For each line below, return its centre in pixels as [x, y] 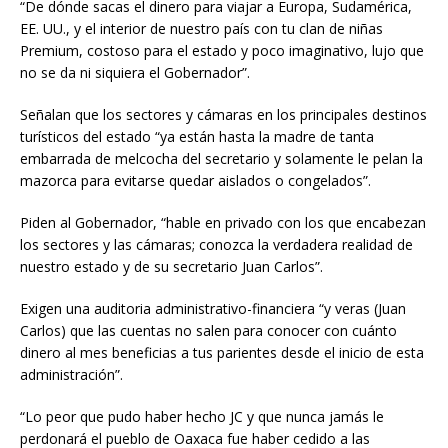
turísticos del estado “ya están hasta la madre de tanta [197, 136]
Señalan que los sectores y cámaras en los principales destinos [223, 114]
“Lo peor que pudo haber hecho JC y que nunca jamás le [202, 416]
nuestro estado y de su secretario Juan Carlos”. [173, 266]
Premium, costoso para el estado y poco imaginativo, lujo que [222, 50]
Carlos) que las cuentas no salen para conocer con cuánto [208, 330]
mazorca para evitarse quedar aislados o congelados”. [195, 180]
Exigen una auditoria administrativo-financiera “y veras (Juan [213, 308]
